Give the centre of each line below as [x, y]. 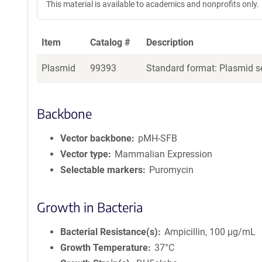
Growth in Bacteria [90, 207]
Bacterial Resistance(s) [109, 232]
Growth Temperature [104, 248]
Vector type [84, 154]
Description [170, 42]
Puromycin [172, 170]
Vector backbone [96, 138]
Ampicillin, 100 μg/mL [210, 232]
